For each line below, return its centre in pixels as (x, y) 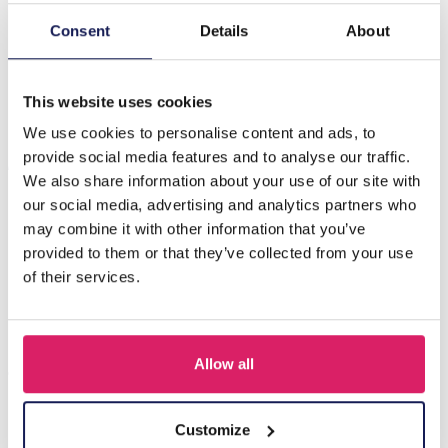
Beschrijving (57, 43)
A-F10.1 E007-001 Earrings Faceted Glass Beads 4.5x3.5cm (224, 433)
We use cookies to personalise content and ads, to (199, 133)
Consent (80, 30)
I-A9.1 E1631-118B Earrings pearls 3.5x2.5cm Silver (195, 77)
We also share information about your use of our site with (222, 181)
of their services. (81, 277)
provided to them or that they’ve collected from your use (218, 253)
